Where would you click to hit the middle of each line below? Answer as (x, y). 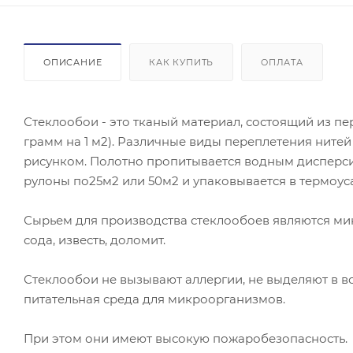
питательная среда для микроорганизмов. (154, 299)
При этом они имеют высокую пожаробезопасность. (186, 338)
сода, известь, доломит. (95, 240)
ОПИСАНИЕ (73, 62)
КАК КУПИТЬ (182, 62)
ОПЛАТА (282, 62)
